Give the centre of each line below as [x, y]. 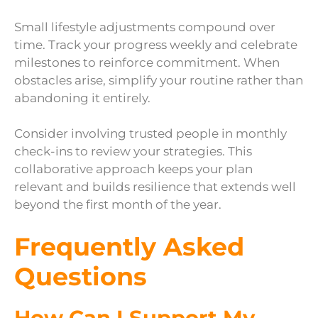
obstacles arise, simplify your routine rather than [159, 80]
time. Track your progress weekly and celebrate [156, 44]
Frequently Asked [129, 246]
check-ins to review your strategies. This [133, 152]
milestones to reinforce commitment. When [147, 62]
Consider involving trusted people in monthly [150, 134]
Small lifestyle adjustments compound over [145, 27]
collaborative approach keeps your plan [133, 169]
